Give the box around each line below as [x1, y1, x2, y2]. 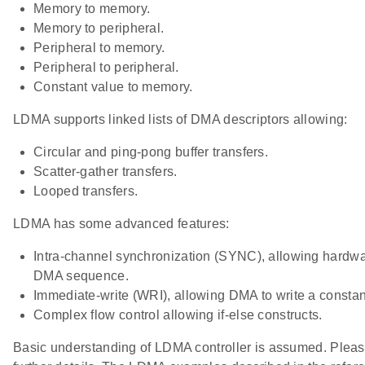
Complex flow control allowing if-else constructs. [33, 308, 323, 323]
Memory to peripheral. [33, 21, 165, 36]
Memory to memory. [33, 2, 151, 16]
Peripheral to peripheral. [33, 60, 179, 75]
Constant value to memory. [33, 80, 193, 95]
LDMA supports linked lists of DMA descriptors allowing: [13, 112, 348, 127]
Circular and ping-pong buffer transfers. [33, 145, 268, 160]
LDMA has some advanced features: [13, 217, 230, 231]
